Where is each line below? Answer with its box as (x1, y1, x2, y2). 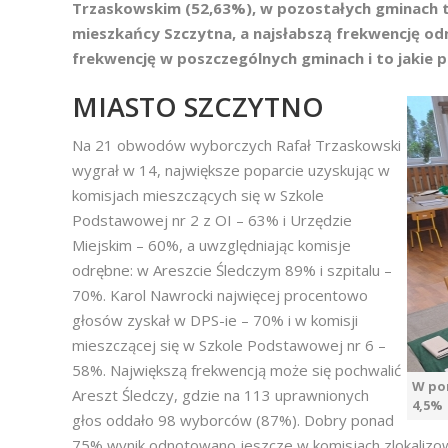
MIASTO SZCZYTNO (72, 88, 324, 125)
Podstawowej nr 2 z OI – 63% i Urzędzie (72, 210, 352, 230)
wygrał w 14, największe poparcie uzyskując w (72, 160, 390, 180)
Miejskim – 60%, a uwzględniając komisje (72, 235, 351, 255)
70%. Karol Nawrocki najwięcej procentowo (72, 285, 368, 305)
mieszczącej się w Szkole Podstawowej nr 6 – (72, 335, 386, 355)
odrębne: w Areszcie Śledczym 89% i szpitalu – (72, 260, 392, 280)
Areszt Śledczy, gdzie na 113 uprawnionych (72, 385, 369, 405)
